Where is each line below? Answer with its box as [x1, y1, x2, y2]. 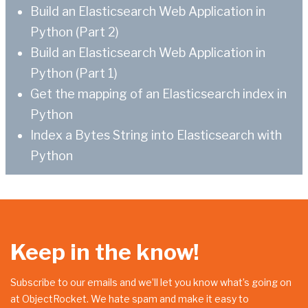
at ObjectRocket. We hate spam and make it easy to [10, 292, 249, 305]
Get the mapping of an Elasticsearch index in [30, 86, 287, 101]
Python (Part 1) [30, 65, 118, 80]
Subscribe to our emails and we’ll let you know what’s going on [10, 276, 291, 288]
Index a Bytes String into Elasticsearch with [30, 127, 282, 142]
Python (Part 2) [30, 24, 119, 39]
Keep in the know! [10, 238, 199, 265]
